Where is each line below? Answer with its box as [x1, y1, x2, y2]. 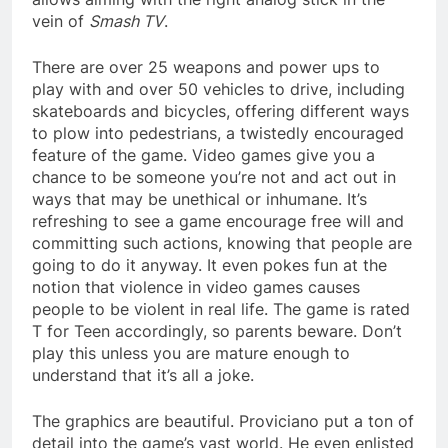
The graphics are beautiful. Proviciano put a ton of [32, 410, 414, 431]
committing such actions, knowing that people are [32, 232, 412, 253]
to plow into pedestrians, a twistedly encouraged [32, 122, 404, 143]
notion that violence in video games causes [32, 276, 360, 297]
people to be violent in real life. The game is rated [32, 298, 410, 319]
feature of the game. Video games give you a [32, 144, 375, 165]
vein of [32, 10, 89, 31]
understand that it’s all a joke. [32, 364, 254, 385]
